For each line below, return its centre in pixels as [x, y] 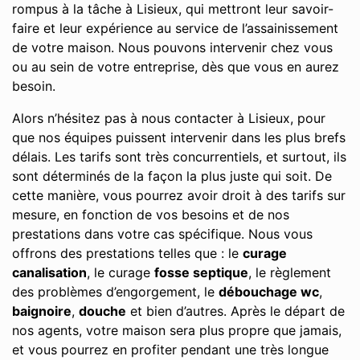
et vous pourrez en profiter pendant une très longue [170, 350]
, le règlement [290, 272]
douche [102, 311]
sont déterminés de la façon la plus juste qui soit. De [172, 176]
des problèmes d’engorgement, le [115, 292]
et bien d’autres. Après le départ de [235, 311]
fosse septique [201, 272]
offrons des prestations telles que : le [127, 253]
